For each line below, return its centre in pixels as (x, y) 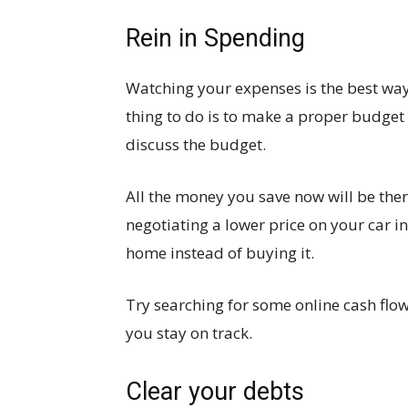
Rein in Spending (215, 38)
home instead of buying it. (220, 252)
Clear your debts (215, 391)
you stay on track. (189, 332)
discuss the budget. (196, 144)
